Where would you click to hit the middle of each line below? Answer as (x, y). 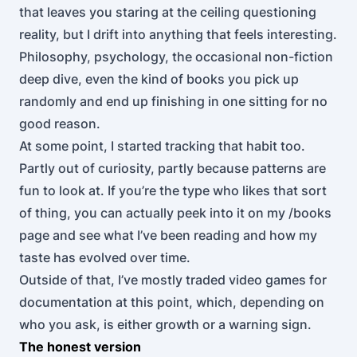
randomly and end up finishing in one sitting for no (173, 101)
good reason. (60, 124)
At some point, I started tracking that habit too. (162, 146)
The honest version (80, 347)
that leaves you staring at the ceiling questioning (168, 12)
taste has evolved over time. (105, 257)
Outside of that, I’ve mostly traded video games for (173, 280)
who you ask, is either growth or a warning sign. (165, 324)
